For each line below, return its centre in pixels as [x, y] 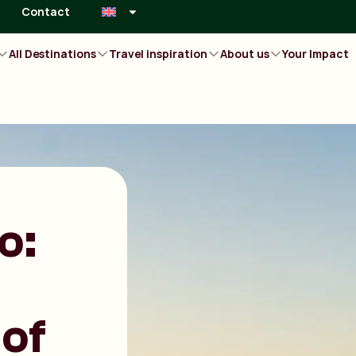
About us [245, 53]
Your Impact [316, 53]
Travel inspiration [159, 53]
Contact [46, 12]
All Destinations [53, 53]
